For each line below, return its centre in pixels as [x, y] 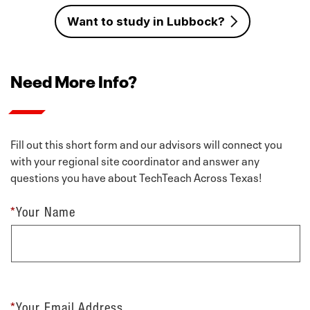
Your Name [46, 211]
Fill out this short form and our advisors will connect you [146, 144]
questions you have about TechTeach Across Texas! [136, 177]
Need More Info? [74, 80]
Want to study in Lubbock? [146, 22]
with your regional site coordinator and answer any [135, 160]
